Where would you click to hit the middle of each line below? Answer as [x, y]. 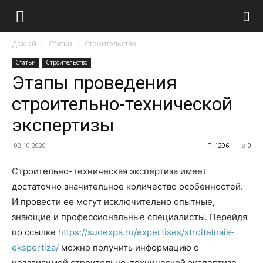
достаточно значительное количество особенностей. [127, 186]
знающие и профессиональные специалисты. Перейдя [129, 217]
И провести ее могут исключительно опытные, [113, 202]
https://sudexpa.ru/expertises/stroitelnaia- [146, 232]
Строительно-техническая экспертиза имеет [109, 171]
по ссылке [35, 232]
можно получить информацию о [129, 247]
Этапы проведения [94, 83]
